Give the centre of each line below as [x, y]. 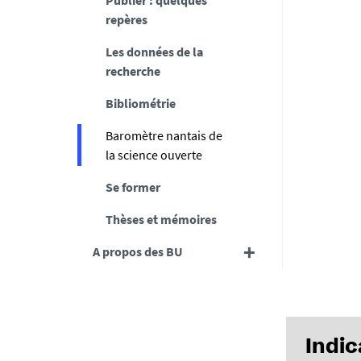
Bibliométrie [140, 103]
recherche [133, 71]
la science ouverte [154, 155]
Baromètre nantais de [164, 135]
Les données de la [154, 52]
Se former [133, 187]
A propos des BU [137, 251]
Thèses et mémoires [161, 219]
